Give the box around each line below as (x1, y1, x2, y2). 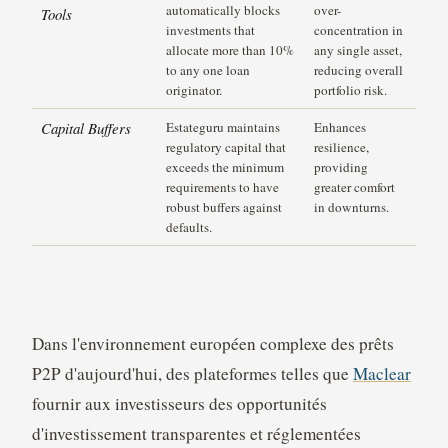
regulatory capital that (166, 138, 287, 157)
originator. (166, 81, 223, 100)
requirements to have (166, 178, 280, 197)
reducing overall (314, 61, 404, 80)
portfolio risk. (314, 81, 388, 100)
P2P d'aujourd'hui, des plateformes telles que (31, 362, 353, 386)
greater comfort (314, 178, 396, 197)
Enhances (314, 118, 367, 137)
